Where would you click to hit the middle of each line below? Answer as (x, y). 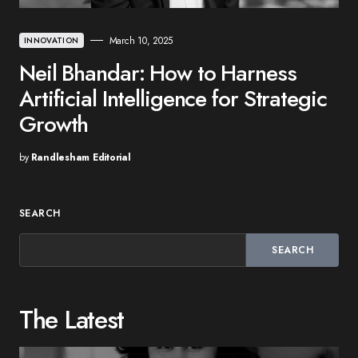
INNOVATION (52, 40)
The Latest (72, 319)
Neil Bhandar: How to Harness (158, 73)
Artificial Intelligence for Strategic (173, 98)
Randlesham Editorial (81, 157)
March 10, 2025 (141, 40)
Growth (54, 124)
